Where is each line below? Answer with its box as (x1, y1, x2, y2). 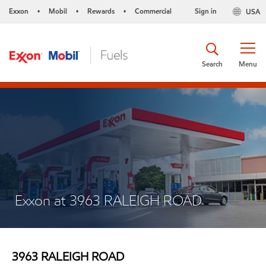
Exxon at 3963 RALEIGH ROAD (15, 191, 202, 210)
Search (202, 58, 223, 69)
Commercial (135, 6, 172, 16)
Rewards (87, 6, 115, 16)
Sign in (194, 6, 217, 16)
